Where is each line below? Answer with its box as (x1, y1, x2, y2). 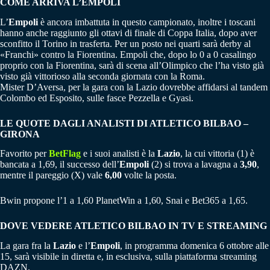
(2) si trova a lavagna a (149, 159, 240, 170)
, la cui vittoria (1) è (180, 148, 254, 159)
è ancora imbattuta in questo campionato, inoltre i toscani (38, 16, 256, 27)
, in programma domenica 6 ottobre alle (120, 240, 269, 251)
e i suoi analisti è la (83, 148, 157, 159)
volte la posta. (124, 170, 177, 181)
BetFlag (49, 148, 81, 159)
